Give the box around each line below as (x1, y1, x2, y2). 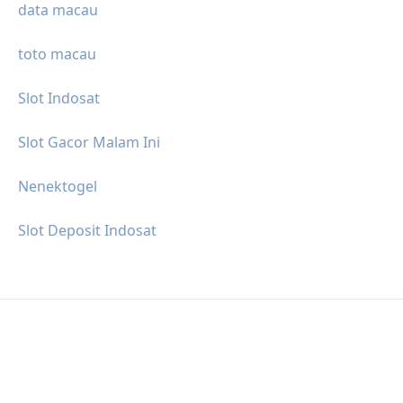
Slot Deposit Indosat (18, 219, 157, 240)
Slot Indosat (18, 87, 100, 108)
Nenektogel (18, 175, 97, 196)
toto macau (18, 43, 96, 64)
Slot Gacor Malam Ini (18, 131, 160, 152)
